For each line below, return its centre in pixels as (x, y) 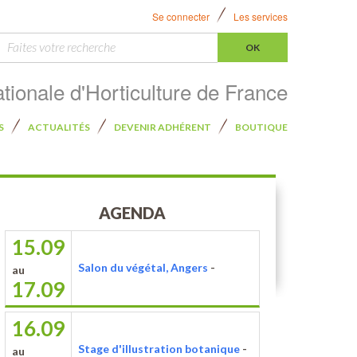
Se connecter (181, 16)
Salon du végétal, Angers (143, 267)
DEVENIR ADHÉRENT (163, 127)
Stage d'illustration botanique (159, 349)
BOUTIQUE (261, 127)
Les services (261, 16)
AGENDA (132, 213)
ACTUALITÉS (59, 127)
